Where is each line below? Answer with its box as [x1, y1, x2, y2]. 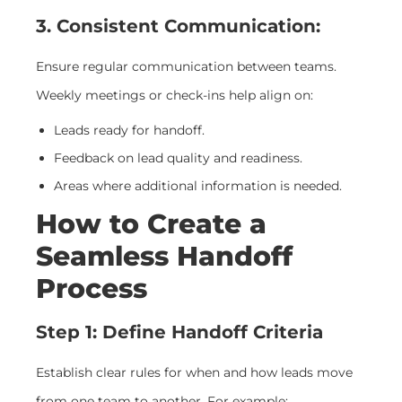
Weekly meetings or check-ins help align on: [36, 87, 313, 103]
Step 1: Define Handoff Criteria [36, 321, 323, 344]
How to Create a [36, 207, 267, 241]
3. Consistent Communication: [36, 14, 320, 37]
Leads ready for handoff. [54, 122, 205, 139]
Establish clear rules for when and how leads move [36, 364, 353, 381]
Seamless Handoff [36, 240, 293, 274]
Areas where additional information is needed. [54, 178, 342, 195]
